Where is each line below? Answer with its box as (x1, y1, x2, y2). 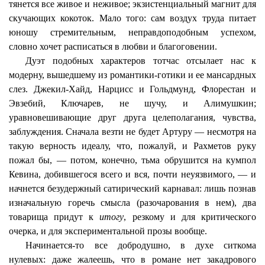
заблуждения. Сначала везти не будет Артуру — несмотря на (9, 127, 256, 137)
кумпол (226, 155, 256, 165)
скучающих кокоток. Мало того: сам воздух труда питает (9, 13, 256, 23)
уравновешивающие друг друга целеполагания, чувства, (9, 112, 256, 122)
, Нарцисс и (89, 84, 150, 94)
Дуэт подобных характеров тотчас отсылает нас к (25, 56, 256, 66)
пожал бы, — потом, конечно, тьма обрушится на (9, 155, 226, 165)
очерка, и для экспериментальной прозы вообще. (9, 226, 207, 236)
